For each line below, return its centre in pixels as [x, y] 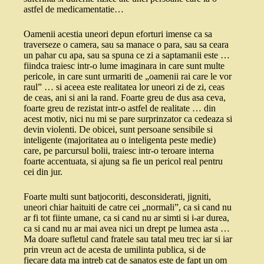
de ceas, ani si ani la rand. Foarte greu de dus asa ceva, [125, 98]
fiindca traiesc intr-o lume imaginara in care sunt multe [124, 66]
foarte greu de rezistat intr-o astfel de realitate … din [120, 108]
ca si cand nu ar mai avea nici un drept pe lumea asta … [127, 229]
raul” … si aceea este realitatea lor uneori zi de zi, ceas [124, 87]
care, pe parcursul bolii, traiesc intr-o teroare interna [119, 151]
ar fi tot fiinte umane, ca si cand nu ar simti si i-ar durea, [126, 218]
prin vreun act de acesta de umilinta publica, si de [115, 250]
